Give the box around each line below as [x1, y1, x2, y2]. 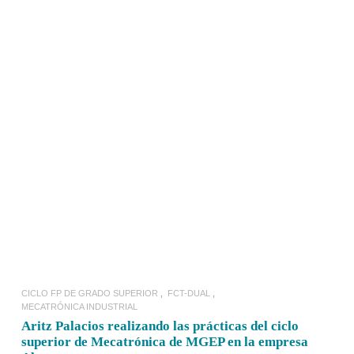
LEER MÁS [145, 131, 209, 145]
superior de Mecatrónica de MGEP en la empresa [21, 334, 308, 349]
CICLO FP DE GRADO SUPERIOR [21, 288, 158, 298]
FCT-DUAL [168, 288, 210, 298]
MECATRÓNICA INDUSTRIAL [21, 302, 137, 311]
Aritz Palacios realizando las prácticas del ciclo [21, 318, 299, 333]
